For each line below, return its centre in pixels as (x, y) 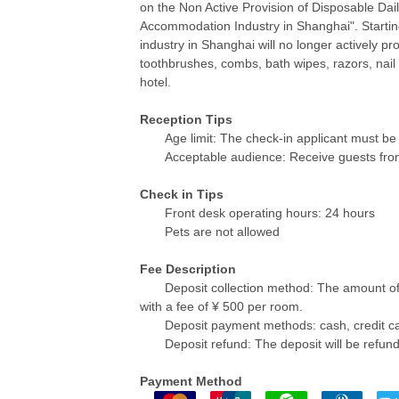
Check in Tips (182, 194)
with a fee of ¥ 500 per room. (221, 306)
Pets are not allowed (222, 231)
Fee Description (188, 269)
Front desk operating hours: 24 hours (270, 212)
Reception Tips (186, 119)
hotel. (155, 81)
